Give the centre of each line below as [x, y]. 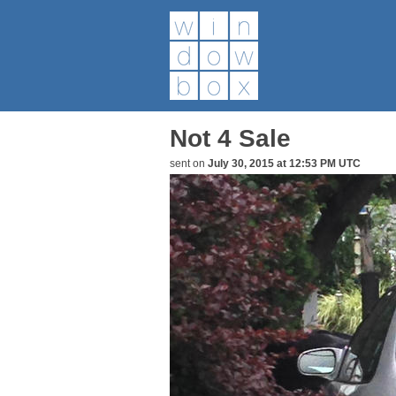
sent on [189, 164]
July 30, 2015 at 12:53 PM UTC [284, 164]
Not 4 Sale [230, 138]
